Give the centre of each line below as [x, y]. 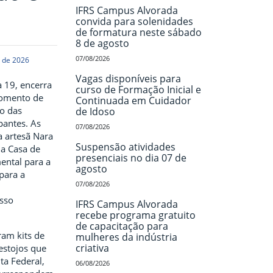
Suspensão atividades [125, 147]
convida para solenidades [134, 21]
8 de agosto [102, 43]
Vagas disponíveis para [128, 79]
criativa [92, 248]
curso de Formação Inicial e [138, 90]
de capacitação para [122, 226]
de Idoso [95, 112]
